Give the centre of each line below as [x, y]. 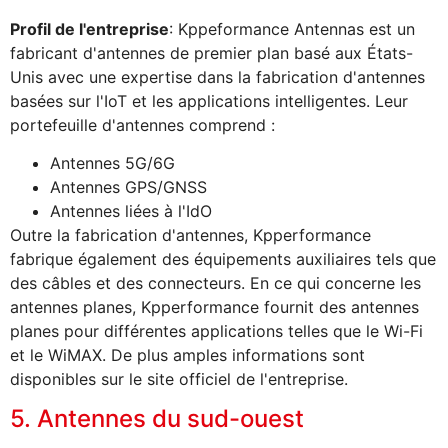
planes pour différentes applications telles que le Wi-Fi [216, 330]
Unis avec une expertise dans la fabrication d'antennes [217, 76]
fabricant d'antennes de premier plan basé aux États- [211, 52]
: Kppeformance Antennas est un [292, 28]
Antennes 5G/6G [112, 162]
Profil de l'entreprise [89, 28]
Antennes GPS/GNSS [128, 186]
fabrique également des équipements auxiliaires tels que [223, 258]
